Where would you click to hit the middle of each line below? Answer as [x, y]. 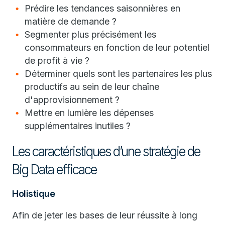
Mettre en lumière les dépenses [89, 113]
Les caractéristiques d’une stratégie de [106, 151]
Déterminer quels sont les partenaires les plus [118, 74]
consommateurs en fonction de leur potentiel [117, 47]
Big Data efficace [54, 170]
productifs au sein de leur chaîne [92, 87]
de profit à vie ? [57, 61]
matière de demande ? [71, 21]
